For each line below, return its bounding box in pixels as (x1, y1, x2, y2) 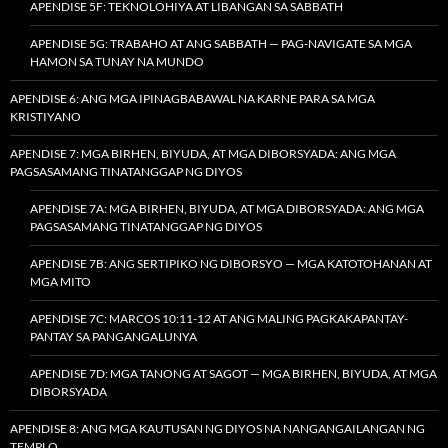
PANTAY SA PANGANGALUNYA (30, 328, 197, 344)
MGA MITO (30, 273, 91, 289)
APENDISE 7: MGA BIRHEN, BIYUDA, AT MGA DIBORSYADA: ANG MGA (10, 145, 396, 161)
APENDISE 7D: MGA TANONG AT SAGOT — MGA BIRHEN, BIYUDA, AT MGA (30, 365, 437, 381)
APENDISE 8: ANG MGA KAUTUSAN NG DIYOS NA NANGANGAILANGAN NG (10, 420, 425, 436)
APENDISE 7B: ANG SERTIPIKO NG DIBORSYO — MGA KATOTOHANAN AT (30, 255, 432, 271)
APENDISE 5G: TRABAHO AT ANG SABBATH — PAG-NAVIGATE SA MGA (30, 35, 412, 51)
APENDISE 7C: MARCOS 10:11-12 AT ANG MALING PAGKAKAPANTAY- (30, 310, 408, 326)
